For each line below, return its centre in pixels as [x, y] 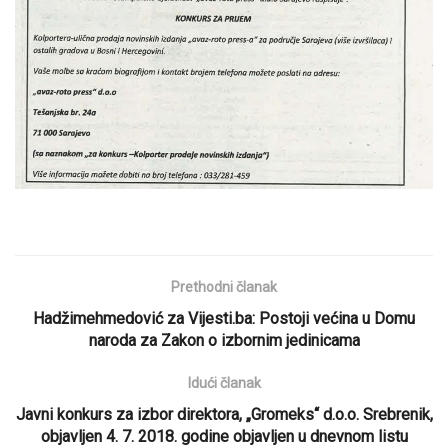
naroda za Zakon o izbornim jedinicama [224, 341]
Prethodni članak [224, 287]
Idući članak [224, 383]
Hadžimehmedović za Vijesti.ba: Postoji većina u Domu [224, 319]
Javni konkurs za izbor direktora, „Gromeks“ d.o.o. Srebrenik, [224, 415]
